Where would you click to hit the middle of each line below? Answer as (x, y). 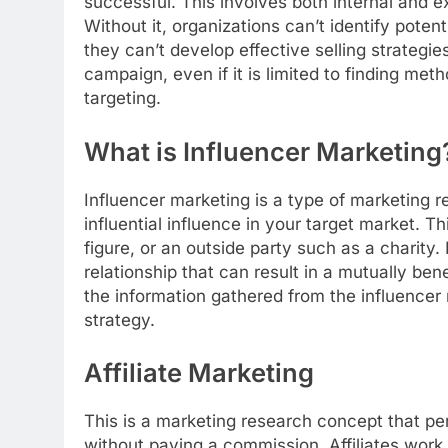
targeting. (125, 98)
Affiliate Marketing (202, 373)
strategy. (119, 319)
